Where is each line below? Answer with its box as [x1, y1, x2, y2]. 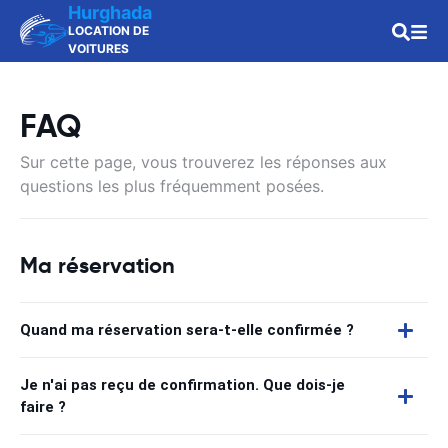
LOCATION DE [68, 23, 149, 38]
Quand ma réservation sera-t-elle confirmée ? [20, 321, 354, 339]
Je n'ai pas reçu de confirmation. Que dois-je [20, 376, 345, 394]
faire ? [20, 398, 66, 416]
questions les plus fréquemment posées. [20, 176, 324, 196]
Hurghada [68, 2, 152, 23]
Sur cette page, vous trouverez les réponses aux [20, 152, 387, 172]
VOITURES [68, 41, 129, 56]
